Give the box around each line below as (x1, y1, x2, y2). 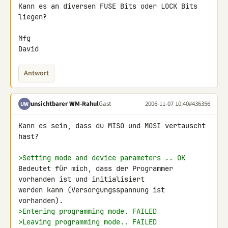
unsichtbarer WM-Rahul (31, 99, 99, 108)
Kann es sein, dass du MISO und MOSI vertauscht (18, 121, 206, 130)
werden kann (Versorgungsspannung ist (18, 185, 165, 194)
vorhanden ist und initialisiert (18, 175, 149, 184)
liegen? (18, 12, 47, 21)
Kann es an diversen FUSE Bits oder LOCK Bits (18, 2, 197, 11)
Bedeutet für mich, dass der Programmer (18, 164, 173, 173)
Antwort (24, 68, 49, 78)
